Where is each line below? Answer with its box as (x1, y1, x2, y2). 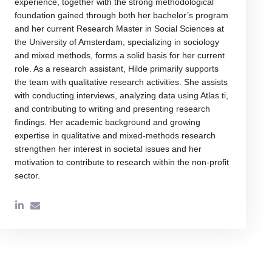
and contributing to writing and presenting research (14, 103, 210, 114)
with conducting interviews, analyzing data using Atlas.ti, (14, 90, 228, 100)
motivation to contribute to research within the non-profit (14, 157, 229, 167)
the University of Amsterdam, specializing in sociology (14, 36, 219, 47)
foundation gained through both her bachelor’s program (14, 10, 228, 20)
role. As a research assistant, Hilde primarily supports (14, 63, 219, 73)
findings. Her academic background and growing (14, 117, 200, 127)
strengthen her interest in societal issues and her (14, 143, 202, 154)
